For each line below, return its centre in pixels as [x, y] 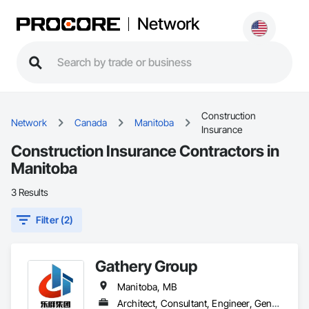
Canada [91, 122]
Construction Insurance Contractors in [145, 151]
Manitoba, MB [147, 287]
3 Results [30, 192]
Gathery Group [146, 266]
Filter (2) [55, 220]
